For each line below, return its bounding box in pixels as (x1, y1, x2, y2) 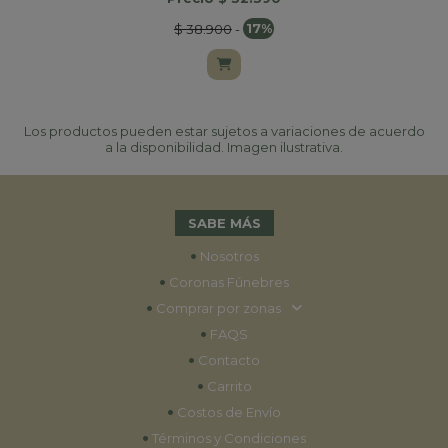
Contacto (195, 351, 260, 368)
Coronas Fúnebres (166, 273, 289, 290)
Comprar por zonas (153, 299, 285, 316)
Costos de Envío (174, 403, 281, 420)
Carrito (203, 377, 252, 394)
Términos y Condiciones (149, 429, 306, 446)
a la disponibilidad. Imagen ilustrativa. (105, 138, 343, 155)
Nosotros (196, 247, 259, 264)
